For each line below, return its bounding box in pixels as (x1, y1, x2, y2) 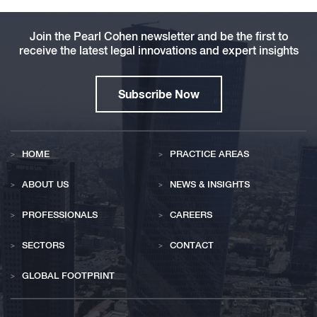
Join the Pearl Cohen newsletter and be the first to (29, 29, 288, 43)
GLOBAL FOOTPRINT (22, 270, 115, 281)
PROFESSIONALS (22, 209, 98, 220)
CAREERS (170, 209, 212, 220)
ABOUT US (22, 178, 69, 190)
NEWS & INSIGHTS (170, 178, 250, 190)
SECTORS (22, 239, 64, 250)
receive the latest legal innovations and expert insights (18, 43, 299, 57)
